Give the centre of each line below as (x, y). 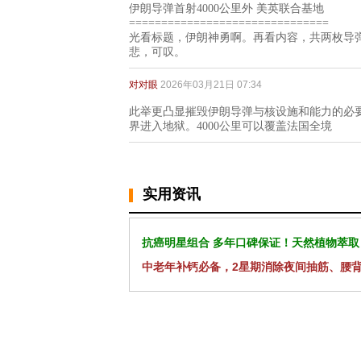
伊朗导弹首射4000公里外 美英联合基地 (226, 8)
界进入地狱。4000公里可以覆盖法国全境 (230, 126)
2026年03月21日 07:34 (211, 84)
